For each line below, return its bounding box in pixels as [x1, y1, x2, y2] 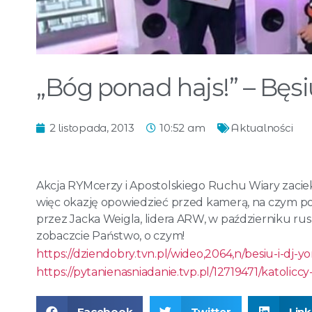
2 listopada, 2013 [49, 120, 134, 134]
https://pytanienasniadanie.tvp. [36, 265, 199, 279]
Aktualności [231, 120, 293, 134]
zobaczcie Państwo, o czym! [36, 228, 185, 242]
